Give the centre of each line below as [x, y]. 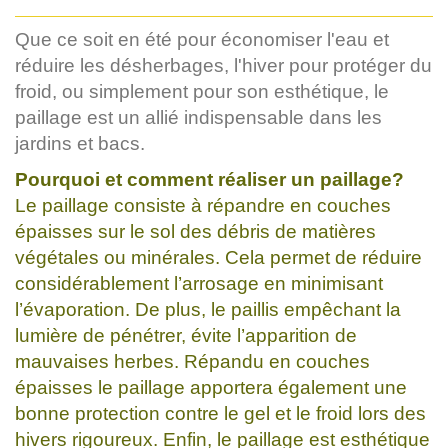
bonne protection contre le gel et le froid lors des [220, 413]
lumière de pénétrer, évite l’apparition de [186, 335]
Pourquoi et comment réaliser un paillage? [209, 179]
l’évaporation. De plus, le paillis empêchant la [208, 309]
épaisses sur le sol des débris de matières [195, 231]
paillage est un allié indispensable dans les [198, 117]
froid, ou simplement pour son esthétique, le [202, 91]
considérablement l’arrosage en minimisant [199, 283]
